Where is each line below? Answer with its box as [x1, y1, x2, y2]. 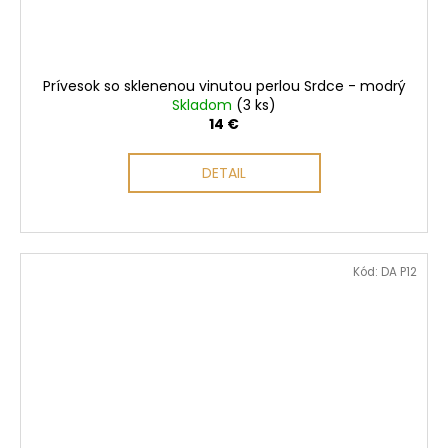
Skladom [172, 94, 236, 115]
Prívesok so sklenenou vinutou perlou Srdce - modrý [42, 75, 406, 96]
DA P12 [381, 263, 417, 280]
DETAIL [202, 162, 246, 183]
